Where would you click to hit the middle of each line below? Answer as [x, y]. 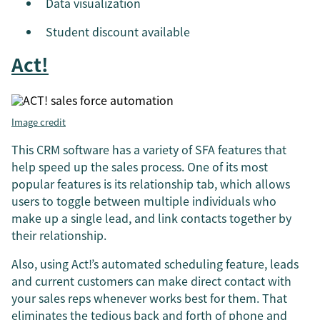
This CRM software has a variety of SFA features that [149, 150]
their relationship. [59, 235]
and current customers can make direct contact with [151, 281]
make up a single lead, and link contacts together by [151, 218]
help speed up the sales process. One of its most [140, 167]
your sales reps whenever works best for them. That [149, 298]
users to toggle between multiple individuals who [144, 201]
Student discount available [118, 32]
